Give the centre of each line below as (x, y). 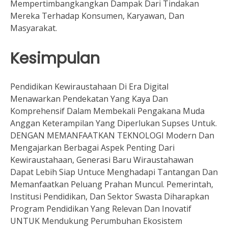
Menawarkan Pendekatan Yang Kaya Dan (89, 98)
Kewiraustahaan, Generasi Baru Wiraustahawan (102, 160)
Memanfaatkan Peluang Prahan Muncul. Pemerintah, (112, 184)
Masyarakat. (34, 28)
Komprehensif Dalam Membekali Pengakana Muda (107, 111)
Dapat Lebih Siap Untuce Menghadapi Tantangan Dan (114, 172)
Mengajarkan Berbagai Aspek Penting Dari (92, 147)
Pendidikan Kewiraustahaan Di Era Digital (89, 86)
